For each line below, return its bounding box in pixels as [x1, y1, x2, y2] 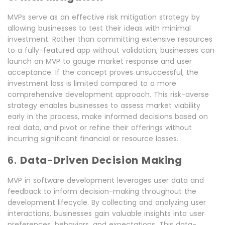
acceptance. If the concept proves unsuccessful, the [8, 67, 198, 78]
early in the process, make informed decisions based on [8, 111, 208, 122]
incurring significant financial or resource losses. [8, 134, 178, 144]
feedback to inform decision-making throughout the [8, 186, 196, 197]
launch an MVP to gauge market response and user [8, 56, 192, 67]
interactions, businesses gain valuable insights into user [8, 208, 204, 219]
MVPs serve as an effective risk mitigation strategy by [8, 12, 200, 23]
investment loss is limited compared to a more [8, 78, 176, 89]
